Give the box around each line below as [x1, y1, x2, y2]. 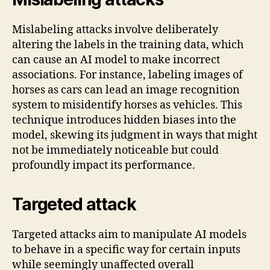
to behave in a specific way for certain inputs [12, 243, 240, 257]
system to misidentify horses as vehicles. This [12, 98, 242, 113]
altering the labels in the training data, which [12, 38, 243, 52]
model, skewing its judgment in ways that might [12, 128, 257, 143]
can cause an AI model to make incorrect [12, 53, 220, 67]
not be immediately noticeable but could [12, 143, 219, 158]
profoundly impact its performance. [12, 159, 195, 173]
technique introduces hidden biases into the [12, 113, 236, 128]
